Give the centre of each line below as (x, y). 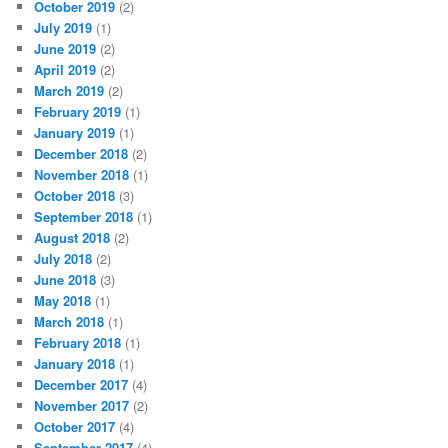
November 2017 (82, 405)
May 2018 (63, 300)
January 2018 (75, 363)
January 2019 (75, 132)
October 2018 (75, 195)
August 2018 (72, 237)
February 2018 (78, 342)
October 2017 (75, 426)
